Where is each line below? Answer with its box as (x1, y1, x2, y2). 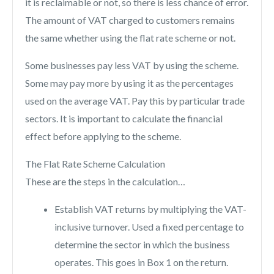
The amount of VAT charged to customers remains (25, 14, 235, 26)
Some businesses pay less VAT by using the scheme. (25, 59, 239, 72)
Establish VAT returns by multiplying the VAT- (54, 203, 246, 215)
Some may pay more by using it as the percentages (25, 77, 234, 89)
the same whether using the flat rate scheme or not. (25, 32, 235, 44)
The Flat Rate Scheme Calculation (25, 158, 165, 170)
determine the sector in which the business (54, 239, 230, 251)
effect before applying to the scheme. (25, 130, 181, 143)
